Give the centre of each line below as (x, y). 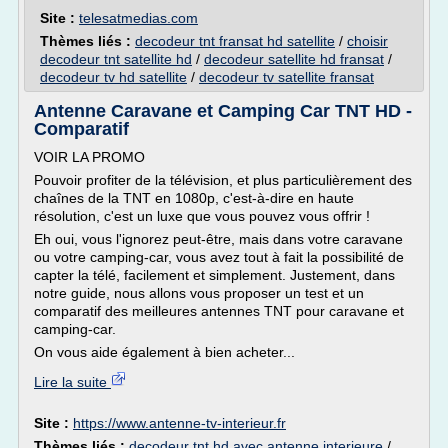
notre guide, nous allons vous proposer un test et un (199, 293)
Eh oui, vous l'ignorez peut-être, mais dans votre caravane (218, 239)
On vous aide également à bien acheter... (164, 352)
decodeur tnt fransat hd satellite (235, 41)
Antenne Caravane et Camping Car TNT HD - (223, 111)
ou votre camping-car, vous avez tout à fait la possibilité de (219, 257)
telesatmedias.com (138, 18)
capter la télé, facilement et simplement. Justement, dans (214, 275)
